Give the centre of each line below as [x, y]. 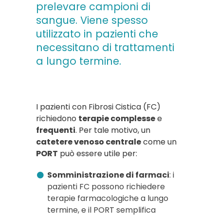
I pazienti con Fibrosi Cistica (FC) [98, 107]
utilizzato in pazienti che [97, 34]
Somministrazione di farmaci [108, 175]
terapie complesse [117, 118]
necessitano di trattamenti [105, 47]
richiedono [57, 118]
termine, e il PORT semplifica [101, 210]
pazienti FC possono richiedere [106, 187]
